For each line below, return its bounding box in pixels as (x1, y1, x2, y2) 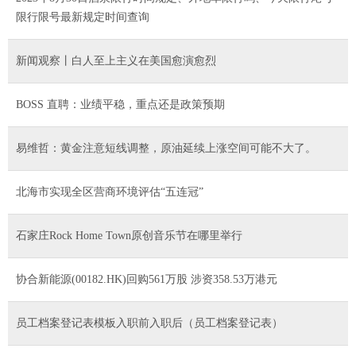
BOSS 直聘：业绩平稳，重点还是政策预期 (16, 98, 225, 110)
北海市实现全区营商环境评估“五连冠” (16, 185, 203, 198)
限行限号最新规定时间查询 (16, 10, 149, 23)
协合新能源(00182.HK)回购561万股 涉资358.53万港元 (16, 273, 277, 285)
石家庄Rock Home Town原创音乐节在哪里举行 (16, 229, 242, 242)
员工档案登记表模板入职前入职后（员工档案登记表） (16, 316, 283, 329)
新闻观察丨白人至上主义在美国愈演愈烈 (16, 54, 216, 67)
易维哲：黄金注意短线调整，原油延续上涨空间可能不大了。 (16, 141, 316, 154)
